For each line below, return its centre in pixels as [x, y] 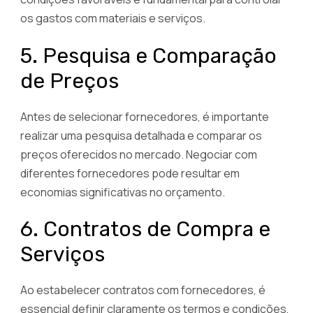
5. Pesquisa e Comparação [148, 56]
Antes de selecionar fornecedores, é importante [145, 116]
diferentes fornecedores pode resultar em [130, 173]
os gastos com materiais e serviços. [113, 19]
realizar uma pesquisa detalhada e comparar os [141, 135]
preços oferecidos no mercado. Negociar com [139, 154]
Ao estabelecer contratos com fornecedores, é [143, 290]
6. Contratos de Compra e [145, 229]
